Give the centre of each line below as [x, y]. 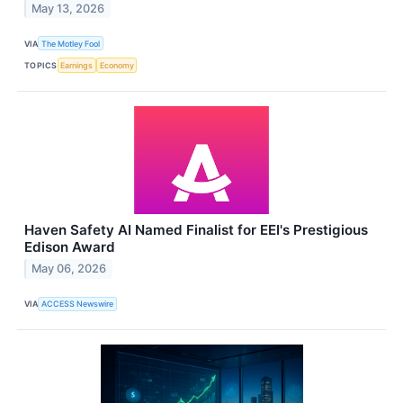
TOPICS [41, 66]
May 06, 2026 [69, 269]
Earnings [77, 66]
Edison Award [70, 246]
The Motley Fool [71, 43]
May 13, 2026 [68, 9]
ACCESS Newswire [78, 304]
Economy [116, 66]
